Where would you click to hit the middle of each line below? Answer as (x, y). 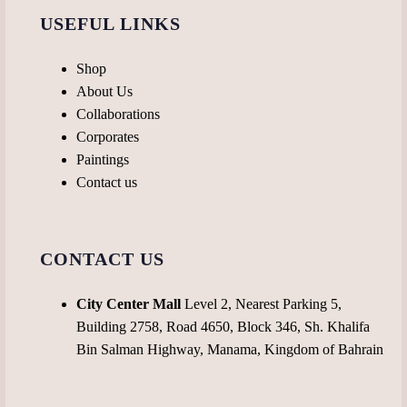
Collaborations (119, 114)
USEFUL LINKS (111, 24)
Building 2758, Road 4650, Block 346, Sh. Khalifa (223, 327)
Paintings (103, 160)
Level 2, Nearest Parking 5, (262, 304)
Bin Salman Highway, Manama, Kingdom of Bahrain (230, 349)
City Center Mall (129, 304)
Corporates (108, 137)
